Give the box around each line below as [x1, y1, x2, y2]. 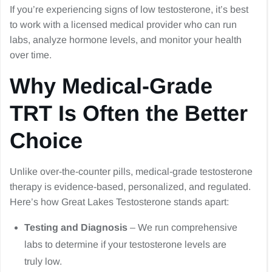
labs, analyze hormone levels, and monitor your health [10, 35, 242, 45]
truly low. [24, 256, 62, 267]
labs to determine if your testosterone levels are [24, 239, 226, 250]
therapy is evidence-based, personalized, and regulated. [10, 182, 251, 192]
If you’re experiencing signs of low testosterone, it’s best [10, 4, 248, 15]
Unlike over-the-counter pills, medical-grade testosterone [10, 166, 253, 177]
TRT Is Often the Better [10, 101, 248, 126]
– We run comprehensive [127, 222, 237, 233]
